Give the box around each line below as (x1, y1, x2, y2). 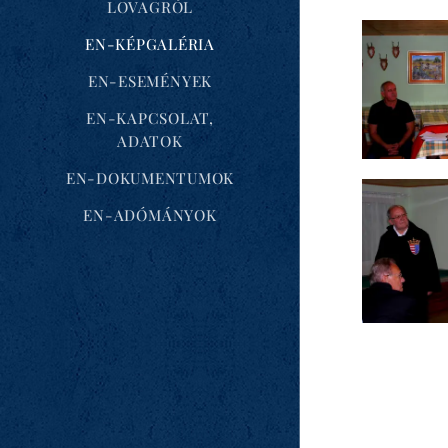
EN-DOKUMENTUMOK (65, 167, 235, 188)
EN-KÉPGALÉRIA (85, 33, 215, 54)
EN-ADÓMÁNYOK (83, 204, 217, 225)
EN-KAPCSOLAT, (86, 107, 214, 128)
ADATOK (117, 130, 183, 151)
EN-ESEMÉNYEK (87, 70, 213, 91)
